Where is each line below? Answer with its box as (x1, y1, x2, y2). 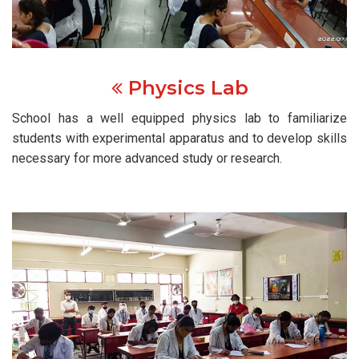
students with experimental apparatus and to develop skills (12, 130, 347, 146)
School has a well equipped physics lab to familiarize (12, 110, 347, 126)
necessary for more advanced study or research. (12, 150, 282, 166)
